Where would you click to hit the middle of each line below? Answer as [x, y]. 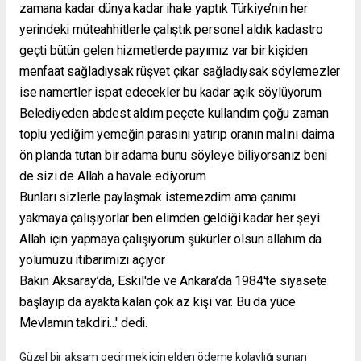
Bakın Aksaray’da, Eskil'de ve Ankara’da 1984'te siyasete [174, 280]
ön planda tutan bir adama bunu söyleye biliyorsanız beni [174, 155]
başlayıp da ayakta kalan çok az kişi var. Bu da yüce [158, 301]
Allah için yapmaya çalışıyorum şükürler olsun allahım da [171, 239]
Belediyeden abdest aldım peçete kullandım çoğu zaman [174, 113]
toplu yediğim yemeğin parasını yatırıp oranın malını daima [177, 134]
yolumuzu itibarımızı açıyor [92, 259]
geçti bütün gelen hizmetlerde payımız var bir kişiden [164, 50]
